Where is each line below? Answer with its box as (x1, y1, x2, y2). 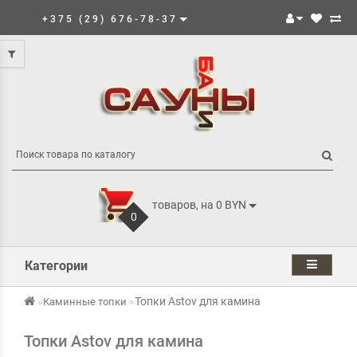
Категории (25, 258, 88, 273)
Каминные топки (43, 296, 127, 308)
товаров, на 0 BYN (152, 198, 246, 211)
